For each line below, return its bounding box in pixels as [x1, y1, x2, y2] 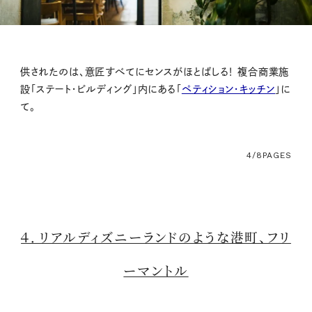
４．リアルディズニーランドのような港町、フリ [21, 227, 291, 246]
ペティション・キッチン [181, 84, 276, 94]
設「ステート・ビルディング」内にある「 [19, 84, 182, 94]
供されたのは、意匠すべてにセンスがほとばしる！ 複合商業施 [19, 66, 290, 77]
